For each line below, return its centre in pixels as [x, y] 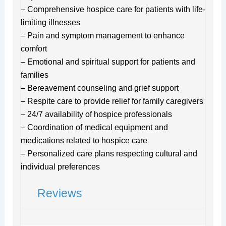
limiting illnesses [50, 22]
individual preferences [60, 166]
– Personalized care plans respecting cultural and [109, 153]
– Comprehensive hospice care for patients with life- [113, 9]
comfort [34, 48]
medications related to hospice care [84, 140]
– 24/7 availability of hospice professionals [96, 114]
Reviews [60, 193]
